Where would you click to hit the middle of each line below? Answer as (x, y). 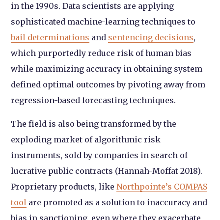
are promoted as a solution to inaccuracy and (117, 203)
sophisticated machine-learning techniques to (103, 22)
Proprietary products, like (64, 187)
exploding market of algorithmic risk (86, 140)
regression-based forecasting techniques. (94, 100)
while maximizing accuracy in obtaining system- (109, 69)
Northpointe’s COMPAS (162, 187)
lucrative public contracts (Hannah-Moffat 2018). (107, 171)
